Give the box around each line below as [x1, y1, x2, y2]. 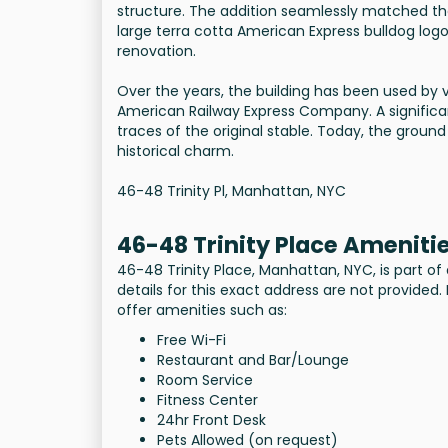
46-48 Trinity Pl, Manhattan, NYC [117, 181, 346, 202]
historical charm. [117, 141, 234, 162]
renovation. [117, 41, 196, 62]
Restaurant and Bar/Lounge [157, 350, 349, 371]
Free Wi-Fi [157, 330, 226, 351]
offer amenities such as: [117, 300, 287, 321]
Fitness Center [157, 390, 258, 411]
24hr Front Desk [157, 410, 266, 431]
